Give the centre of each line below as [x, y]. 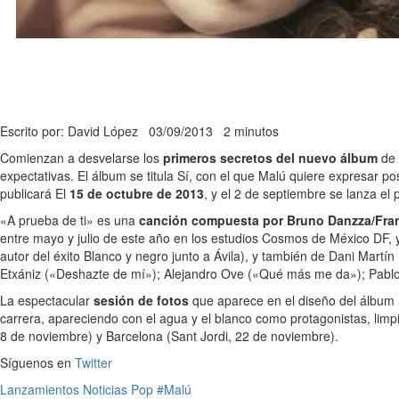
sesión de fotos [141, 300]
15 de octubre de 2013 [137, 193]
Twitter [94, 362]
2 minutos [251, 131]
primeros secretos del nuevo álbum [270, 158]
